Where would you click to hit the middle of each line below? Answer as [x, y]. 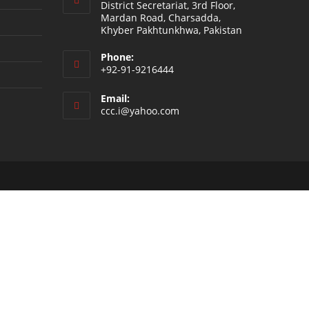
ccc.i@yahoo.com [140, 111]
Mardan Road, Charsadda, [161, 18]
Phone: [117, 57]
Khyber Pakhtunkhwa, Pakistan [171, 30]
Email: [115, 98]
